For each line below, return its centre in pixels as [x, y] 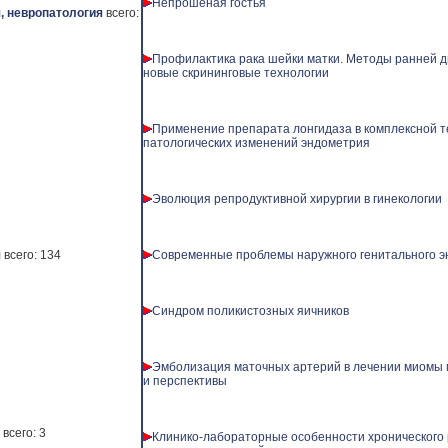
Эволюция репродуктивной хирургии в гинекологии [297, 199]
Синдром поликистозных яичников [250, 311]
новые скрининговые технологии [236, 73]
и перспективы [185, 381]
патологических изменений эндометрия [256, 143]
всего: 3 [24, 433]
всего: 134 [32, 255]
